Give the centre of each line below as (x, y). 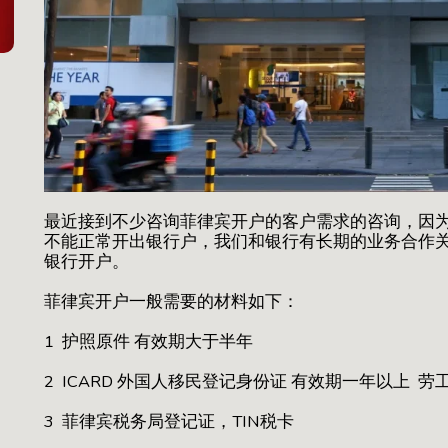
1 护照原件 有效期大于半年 (148, 341)
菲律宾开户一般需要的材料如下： (171, 301)
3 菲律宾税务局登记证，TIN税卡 (171, 421)
